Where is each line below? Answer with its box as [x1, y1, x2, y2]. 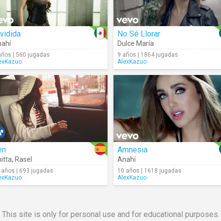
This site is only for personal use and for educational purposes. [1, 210, 220, 219]
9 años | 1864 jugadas [117, 51, 178, 58]
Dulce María [117, 39, 154, 47]
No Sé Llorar [117, 29, 160, 38]
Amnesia [117, 145, 147, 154]
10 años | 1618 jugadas [117, 167, 182, 174]
